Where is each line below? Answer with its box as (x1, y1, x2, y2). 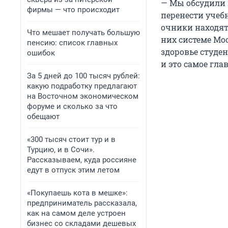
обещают (27, 112, 60, 121)
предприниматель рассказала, (27, 198, 137, 208)
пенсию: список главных (27, 38, 118, 47)
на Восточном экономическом (27, 92, 138, 101)
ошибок (27, 48, 55, 58)
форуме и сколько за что (27, 102, 118, 111)
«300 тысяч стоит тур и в (27, 135, 116, 144)
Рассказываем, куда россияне (27, 155, 136, 164)
